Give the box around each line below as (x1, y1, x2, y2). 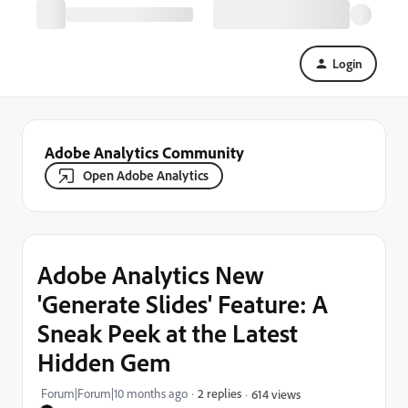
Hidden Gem (37, 346, 171, 378)
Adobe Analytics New (37, 259, 264, 291)
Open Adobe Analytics (83, 167, 209, 184)
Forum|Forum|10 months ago (41, 385, 188, 402)
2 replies (198, 385, 241, 401)
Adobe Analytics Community (45, 142, 244, 162)
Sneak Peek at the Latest (37, 317, 298, 349)
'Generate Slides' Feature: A (37, 288, 328, 320)
